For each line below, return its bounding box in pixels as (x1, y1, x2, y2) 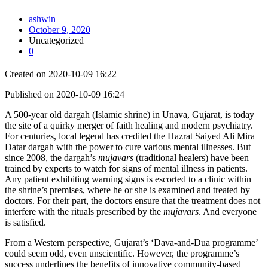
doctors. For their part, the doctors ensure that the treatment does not (5, 195, 260, 206)
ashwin (29, 13, 56, 24)
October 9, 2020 (29, 24, 90, 35)
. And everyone (199, 206, 257, 217)
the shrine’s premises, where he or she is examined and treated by (5, 184, 250, 195)
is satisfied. (5, 217, 46, 227)
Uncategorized (29, 35, 84, 45)
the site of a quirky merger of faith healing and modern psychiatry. (5, 120, 253, 130)
